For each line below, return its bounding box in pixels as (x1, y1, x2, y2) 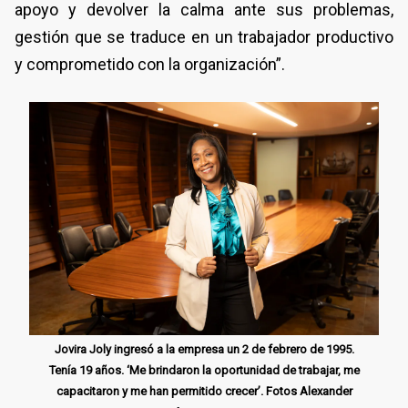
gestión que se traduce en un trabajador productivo (15, 26, 393, 46)
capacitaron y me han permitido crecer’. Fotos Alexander (56, 383, 352, 398)
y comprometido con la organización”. (15, 54, 285, 74)
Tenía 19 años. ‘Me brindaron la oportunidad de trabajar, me (48, 362, 360, 377)
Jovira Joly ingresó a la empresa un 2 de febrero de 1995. (54, 342, 354, 356)
